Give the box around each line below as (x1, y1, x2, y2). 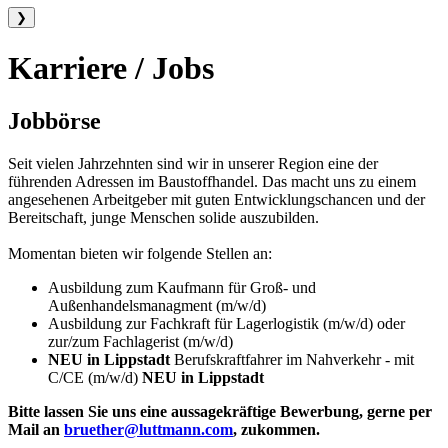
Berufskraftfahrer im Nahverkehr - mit (174, 351, 414, 369)
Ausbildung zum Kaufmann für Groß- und (48, 279, 316, 297)
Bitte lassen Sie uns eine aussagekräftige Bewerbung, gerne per (8, 403, 432, 421)
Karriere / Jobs (8, 49, 214, 86)
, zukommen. (233, 421, 320, 439)
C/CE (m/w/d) (48, 369, 142, 387)
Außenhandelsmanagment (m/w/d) (48, 297, 266, 315)
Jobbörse (8, 108, 101, 135)
